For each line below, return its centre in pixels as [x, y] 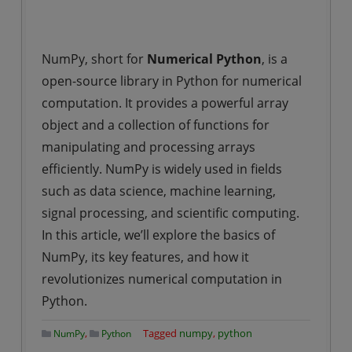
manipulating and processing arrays [148, 147]
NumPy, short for [94, 59]
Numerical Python [204, 59]
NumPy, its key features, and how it [145, 257]
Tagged [161, 333]
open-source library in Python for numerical [171, 81]
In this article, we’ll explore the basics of [158, 235]
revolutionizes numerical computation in [161, 279]
